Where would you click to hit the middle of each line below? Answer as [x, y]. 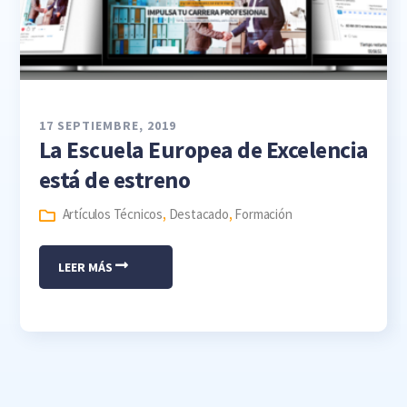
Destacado [199, 214]
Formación [263, 214]
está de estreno [114, 180]
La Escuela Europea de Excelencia [203, 150]
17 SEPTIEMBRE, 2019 [107, 126]
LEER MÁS [86, 268]
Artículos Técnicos [112, 214]
